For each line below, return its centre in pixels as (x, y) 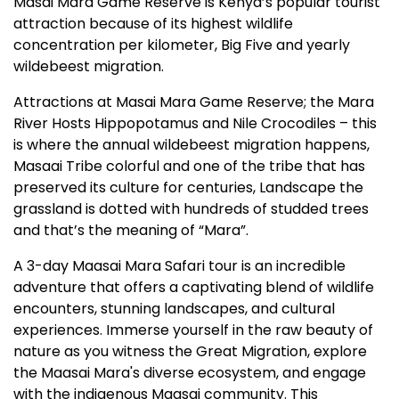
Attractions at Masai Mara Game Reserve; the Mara (194, 102)
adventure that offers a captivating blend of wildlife (194, 288)
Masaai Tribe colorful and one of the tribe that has (189, 167)
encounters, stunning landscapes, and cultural (174, 309)
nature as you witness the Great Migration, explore (190, 352)
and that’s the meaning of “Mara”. (131, 231)
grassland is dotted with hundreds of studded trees (191, 209)
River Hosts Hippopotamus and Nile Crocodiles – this (195, 124)
